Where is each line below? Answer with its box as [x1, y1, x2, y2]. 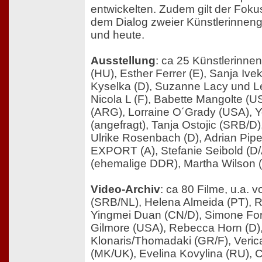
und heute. [91, 29, 144, 42]
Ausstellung [91, 54, 156, 67]
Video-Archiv [91, 183, 160, 196]
